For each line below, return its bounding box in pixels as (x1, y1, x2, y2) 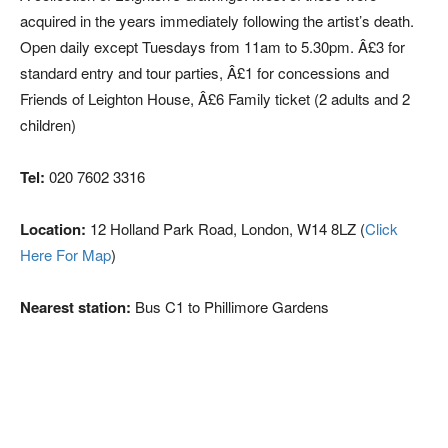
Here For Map (20, 244, 111, 265)
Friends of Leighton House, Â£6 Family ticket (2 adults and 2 (20, 88, 410, 109)
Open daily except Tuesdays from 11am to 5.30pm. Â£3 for (20, 36, 405, 57)
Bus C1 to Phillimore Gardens (131, 296, 329, 317)
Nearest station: (20, 296, 131, 318)
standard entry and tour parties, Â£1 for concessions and (20, 62, 389, 83)
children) (20, 114, 76, 135)
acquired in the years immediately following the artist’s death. (20, 10, 414, 31)
